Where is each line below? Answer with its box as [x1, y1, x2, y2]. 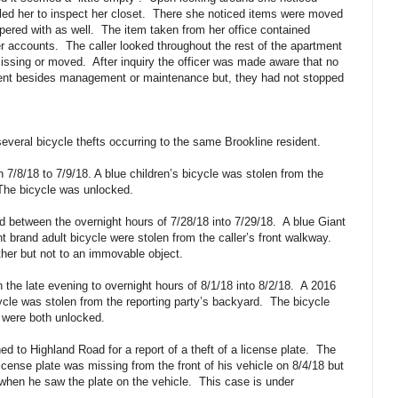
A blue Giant [283, 215, 346, 229]
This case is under [199, 375, 294, 389]
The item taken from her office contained [101, 23, 310, 37]
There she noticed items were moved [153, 7, 343, 21]
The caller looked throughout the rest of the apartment [66, 39, 342, 53]
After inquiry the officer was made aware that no [92, 55, 338, 69]
